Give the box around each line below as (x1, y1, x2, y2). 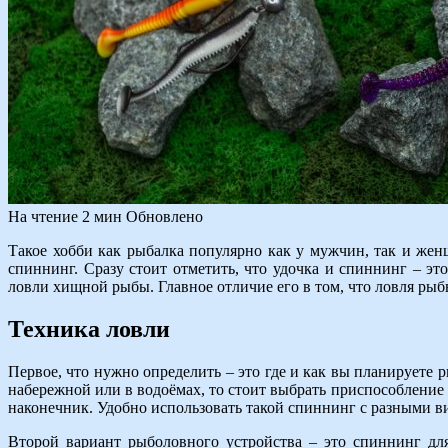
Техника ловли (8, 315, 170, 342)
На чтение (8, 207, 78, 225)
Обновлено (126, 207, 203, 225)
